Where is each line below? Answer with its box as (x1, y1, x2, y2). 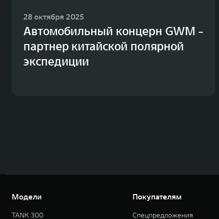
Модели (12, 191, 42, 201)
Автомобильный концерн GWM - (23, 23, 203, 39)
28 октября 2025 (23, 11, 84, 22)
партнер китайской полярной (23, 38, 184, 54)
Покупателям (132, 191, 182, 201)
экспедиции (23, 53, 89, 69)
